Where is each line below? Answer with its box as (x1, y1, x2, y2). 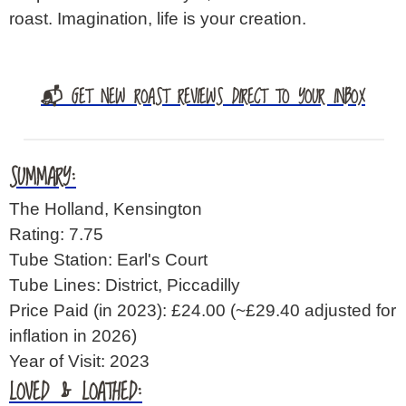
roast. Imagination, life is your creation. (9, 8, 306, 28)
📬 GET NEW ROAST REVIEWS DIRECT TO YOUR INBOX (41, 82, 365, 113)
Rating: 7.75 (9, 224, 103, 244)
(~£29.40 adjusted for (226, 300, 396, 320)
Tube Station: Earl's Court (9, 249, 208, 269)
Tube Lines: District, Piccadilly (9, 275, 240, 295)
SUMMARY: (9, 159, 76, 197)
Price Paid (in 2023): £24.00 (9, 300, 226, 320)
